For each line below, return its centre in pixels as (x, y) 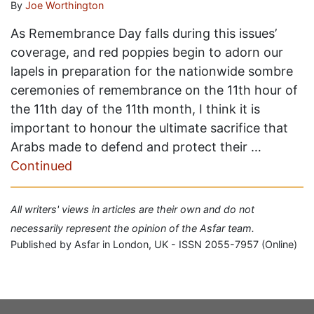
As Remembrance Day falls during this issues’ (144, 33)
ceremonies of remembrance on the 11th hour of (154, 90)
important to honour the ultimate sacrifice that (149, 128)
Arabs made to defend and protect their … (136, 147)
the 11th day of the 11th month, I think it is (135, 109)
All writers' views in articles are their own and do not (132, 209)
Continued (41, 166)
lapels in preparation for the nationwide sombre (152, 71)
